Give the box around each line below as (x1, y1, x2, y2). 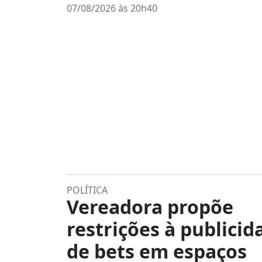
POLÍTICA (67, 184, 108, 196)
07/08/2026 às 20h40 (67, 2, 157, 15)
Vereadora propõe (67, 194, 233, 219)
